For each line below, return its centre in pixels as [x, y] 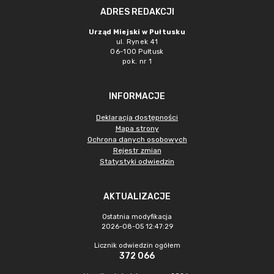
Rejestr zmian [137, 150]
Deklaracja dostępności [137, 117]
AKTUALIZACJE [137, 197]
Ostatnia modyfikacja [137, 217]
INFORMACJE [137, 96]
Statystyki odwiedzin [137, 161]
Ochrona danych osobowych [137, 139]
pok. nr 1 [137, 61]
